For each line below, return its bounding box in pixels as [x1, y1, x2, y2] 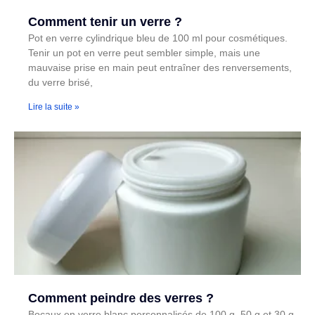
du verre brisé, [28, 76, 93, 88]
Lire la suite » [28, 101, 79, 112]
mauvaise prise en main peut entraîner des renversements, [28, 61, 292, 73]
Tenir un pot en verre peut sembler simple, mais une [28, 46, 260, 58]
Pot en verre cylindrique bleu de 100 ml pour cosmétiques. [28, 32, 288, 44]
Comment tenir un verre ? [28, 14, 182, 29]
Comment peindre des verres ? [28, 290, 214, 305]
